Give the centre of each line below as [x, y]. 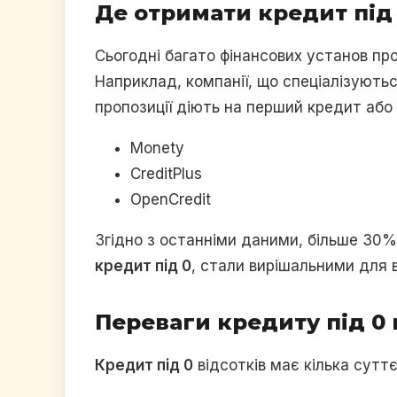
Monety [157, 148]
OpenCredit [171, 199]
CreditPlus [166, 173]
